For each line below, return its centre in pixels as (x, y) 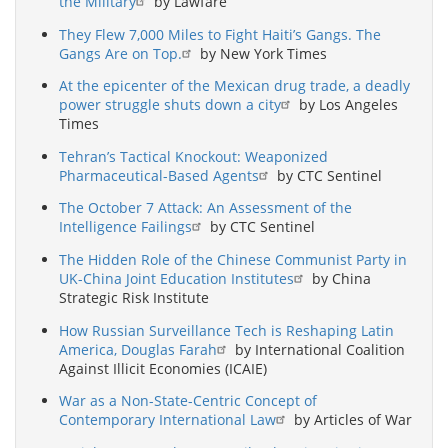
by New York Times (261, 53)
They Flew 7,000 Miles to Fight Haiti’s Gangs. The (220, 34)
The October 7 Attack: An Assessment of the (205, 208)
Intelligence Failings (125, 227)
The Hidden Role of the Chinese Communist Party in (233, 259)
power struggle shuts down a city (170, 105)
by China (339, 278)
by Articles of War (351, 420)
